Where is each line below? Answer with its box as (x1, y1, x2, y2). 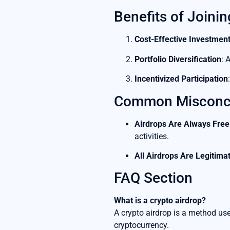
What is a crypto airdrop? (114, 196, 206, 206)
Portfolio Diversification (135, 54, 221, 64)
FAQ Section (114, 169, 193, 187)
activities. (135, 131, 169, 141)
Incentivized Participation (135, 74, 228, 84)
